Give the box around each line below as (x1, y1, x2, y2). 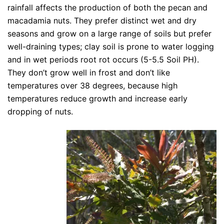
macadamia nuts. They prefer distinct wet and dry (7, 15, 196, 25)
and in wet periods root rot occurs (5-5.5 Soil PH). (7, 54, 199, 64)
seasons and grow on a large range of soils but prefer (7, 28, 211, 38)
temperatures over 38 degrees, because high (7, 80, 177, 90)
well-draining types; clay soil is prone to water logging (7, 41, 214, 51)
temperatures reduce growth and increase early (7, 93, 187, 103)
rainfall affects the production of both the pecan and (7, 2, 207, 12)
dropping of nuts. (7, 106, 73, 116)
